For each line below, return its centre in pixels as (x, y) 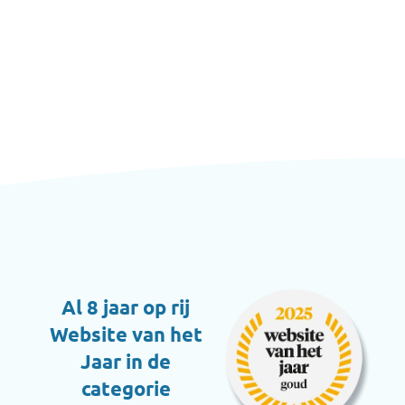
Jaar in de (126, 362)
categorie (126, 389)
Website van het (126, 334)
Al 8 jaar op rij (126, 307)
